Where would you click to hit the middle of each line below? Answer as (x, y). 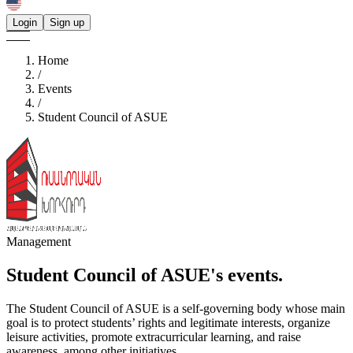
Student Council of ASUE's (117, 275)
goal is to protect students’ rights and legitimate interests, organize (168, 322)
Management (39, 242)
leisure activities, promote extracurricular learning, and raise (154, 336)
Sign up (67, 22)
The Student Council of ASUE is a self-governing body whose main (176, 308)
